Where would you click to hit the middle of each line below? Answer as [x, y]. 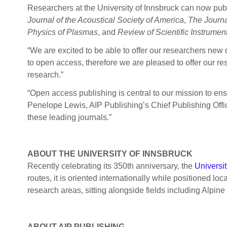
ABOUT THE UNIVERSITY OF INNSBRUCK [110, 154]
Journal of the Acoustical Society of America [105, 20]
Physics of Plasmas [62, 32]
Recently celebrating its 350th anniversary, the [111, 166]
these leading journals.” [69, 118]
